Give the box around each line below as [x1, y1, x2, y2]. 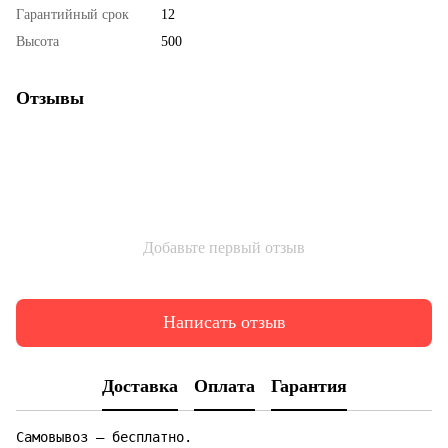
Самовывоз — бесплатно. [16, 428, 192, 445]
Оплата [193, 376, 255, 397]
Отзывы [16, 87, 84, 108]
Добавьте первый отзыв [143, 238, 305, 256]
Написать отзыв [162, 312, 286, 333]
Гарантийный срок [16, 6, 129, 22]
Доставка [101, 376, 178, 397]
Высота [16, 33, 59, 49]
